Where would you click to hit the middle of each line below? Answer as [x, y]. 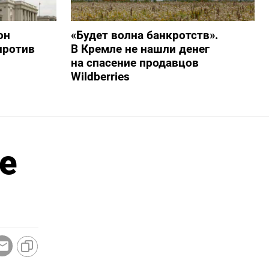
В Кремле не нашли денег [140, 49]
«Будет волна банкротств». [144, 35]
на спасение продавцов [134, 63]
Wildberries [100, 77]
